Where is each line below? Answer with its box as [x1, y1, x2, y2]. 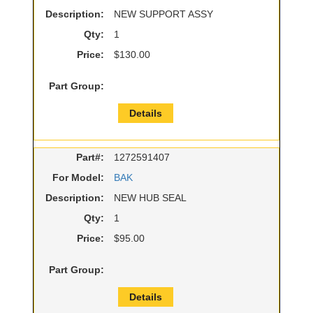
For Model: [52, 172, 104, 184]
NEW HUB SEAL [114, 192, 187, 204]
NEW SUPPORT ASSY [114, 8, 213, 20]
